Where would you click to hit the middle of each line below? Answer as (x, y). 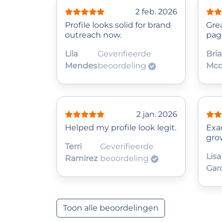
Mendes (81, 66)
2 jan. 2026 (157, 114)
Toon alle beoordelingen (111, 208)
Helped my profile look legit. (121, 128)
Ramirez (81, 159)
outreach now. (93, 35)
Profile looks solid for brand (118, 25)
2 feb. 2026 (156, 12)
